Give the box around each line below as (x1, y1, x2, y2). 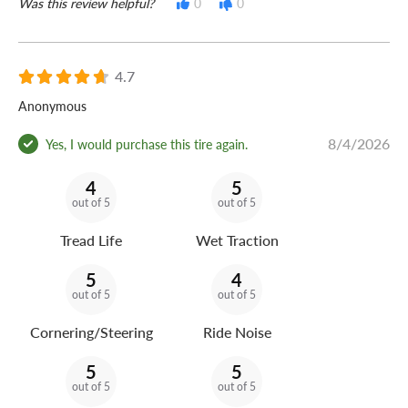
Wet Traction (195, 229, 279, 251)
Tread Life (60, 229, 122, 251)
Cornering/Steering (29, 321, 153, 343)
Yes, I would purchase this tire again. (46, 134, 248, 153)
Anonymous (18, 97, 87, 116)
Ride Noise (202, 321, 271, 343)
